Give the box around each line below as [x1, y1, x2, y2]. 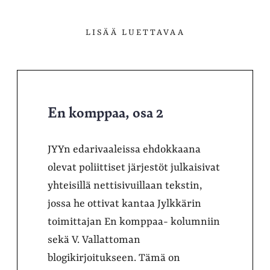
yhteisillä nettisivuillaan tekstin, [48, 180, 202, 192]
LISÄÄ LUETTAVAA [85, 28, 185, 37]
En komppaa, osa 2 [48, 101, 163, 122]
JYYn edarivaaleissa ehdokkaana [48, 143, 201, 155]
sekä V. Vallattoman [48, 234, 140, 246]
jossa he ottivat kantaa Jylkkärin [48, 198, 201, 210]
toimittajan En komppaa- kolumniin [48, 216, 220, 228]
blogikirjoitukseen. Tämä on [48, 252, 180, 264]
